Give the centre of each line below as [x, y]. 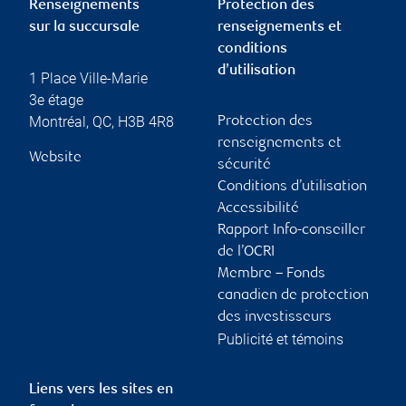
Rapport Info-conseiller [291, 231]
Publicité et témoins [280, 340]
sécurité [244, 166]
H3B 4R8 [146, 122]
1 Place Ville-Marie [88, 79]
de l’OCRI [246, 253]
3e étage [56, 101]
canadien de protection [293, 296]
